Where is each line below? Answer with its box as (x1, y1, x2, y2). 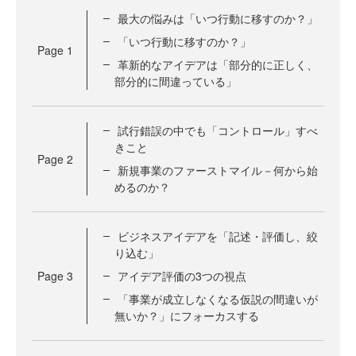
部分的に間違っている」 (114, 73, 237, 89)
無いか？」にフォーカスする (114, 308, 259, 323)
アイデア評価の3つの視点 (118, 268, 246, 284)
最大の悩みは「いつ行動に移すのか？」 (118, 10, 318, 26)
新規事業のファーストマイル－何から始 (118, 162, 318, 178)
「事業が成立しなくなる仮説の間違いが (118, 291, 318, 307)
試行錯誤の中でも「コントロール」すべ (118, 122, 318, 138)
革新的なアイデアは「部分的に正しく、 (118, 56, 318, 72)
